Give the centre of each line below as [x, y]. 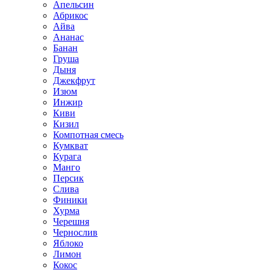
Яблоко [68, 243]
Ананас [68, 37]
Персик [68, 178]
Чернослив [75, 232]
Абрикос [71, 15]
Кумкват [71, 146]
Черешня [71, 221]
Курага [67, 156]
